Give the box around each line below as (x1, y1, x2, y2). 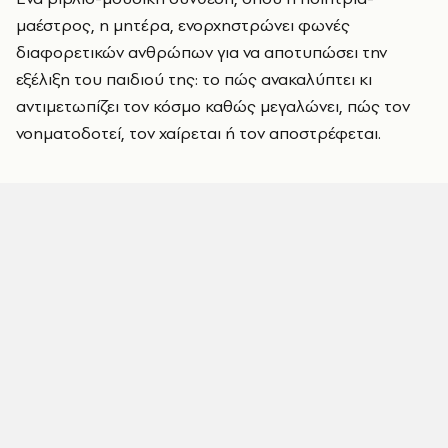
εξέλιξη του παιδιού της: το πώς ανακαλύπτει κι (16, 68, 372, 90)
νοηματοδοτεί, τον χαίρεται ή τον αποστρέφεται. (16, 122, 381, 144)
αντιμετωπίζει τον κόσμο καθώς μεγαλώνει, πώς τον (16, 95, 410, 117)
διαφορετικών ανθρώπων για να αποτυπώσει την (16, 41, 387, 63)
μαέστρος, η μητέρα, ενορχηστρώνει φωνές (16, 14, 350, 36)
